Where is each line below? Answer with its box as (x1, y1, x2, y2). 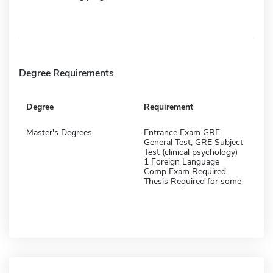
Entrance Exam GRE (144, 126, 220, 138)
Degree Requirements (19, 66, 114, 80)
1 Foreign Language (144, 155, 219, 168)
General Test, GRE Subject (144, 136, 243, 148)
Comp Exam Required (144, 165, 226, 177)
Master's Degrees (26, 126, 92, 138)
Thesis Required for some (144, 175, 241, 187)
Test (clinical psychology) (144, 146, 238, 158)
